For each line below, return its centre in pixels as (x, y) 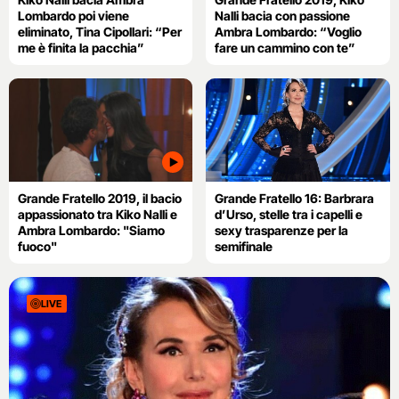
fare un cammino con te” (285, 47)
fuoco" (37, 246)
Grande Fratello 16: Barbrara (295, 198)
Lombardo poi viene (73, 15)
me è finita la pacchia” (81, 47)
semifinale (244, 246)
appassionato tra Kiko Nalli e (98, 214)
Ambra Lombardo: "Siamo (91, 230)
